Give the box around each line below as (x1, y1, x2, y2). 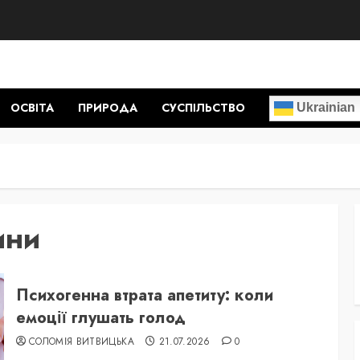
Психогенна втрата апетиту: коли (15, 283, 273, 307)
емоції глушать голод (15, 305, 186, 329)
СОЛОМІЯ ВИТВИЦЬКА (28, 333, 134, 349)
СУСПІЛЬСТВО (162, 100, 245, 116)
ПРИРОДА (78, 100, 137, 116)
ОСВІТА (10, 100, 54, 116)
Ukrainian (293, 100, 355, 114)
